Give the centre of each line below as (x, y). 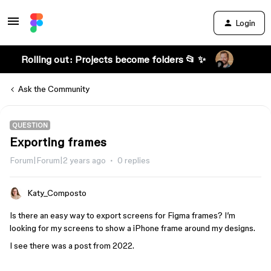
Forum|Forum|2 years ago (58, 160)
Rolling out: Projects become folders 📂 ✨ (113, 59)
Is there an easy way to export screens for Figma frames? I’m (122, 215)
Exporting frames (58, 142)
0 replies (134, 160)
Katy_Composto (57, 193)
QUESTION (30, 125)
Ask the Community (54, 89)
